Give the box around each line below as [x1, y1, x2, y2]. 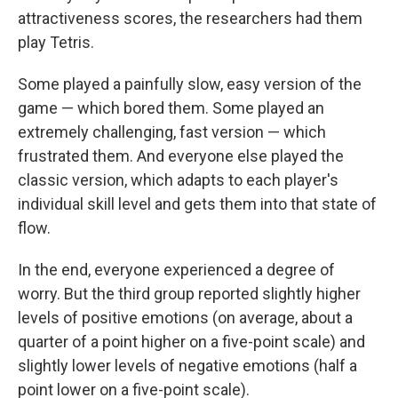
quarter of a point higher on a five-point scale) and [18, 332, 365, 352]
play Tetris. [18, 33, 94, 52]
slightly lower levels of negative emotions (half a [18, 356, 357, 376]
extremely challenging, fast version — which [18, 123, 326, 142]
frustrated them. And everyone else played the [18, 147, 344, 166]
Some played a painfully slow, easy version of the [18, 75, 362, 94]
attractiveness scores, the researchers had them [18, 9, 362, 28]
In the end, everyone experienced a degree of [18, 260, 335, 280]
